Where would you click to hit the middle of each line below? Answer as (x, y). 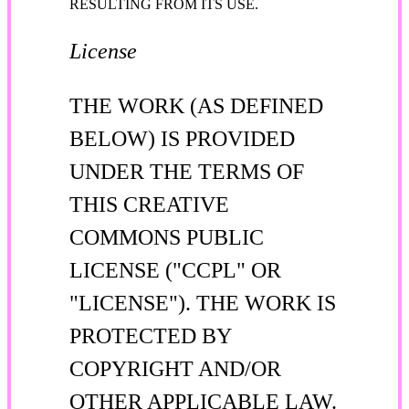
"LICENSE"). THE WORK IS (203, 303)
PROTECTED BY (150, 336)
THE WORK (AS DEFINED (196, 105)
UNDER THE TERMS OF (187, 171)
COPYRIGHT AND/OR (175, 368)
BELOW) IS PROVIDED (182, 138)
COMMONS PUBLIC (167, 237)
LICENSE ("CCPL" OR (175, 270)
